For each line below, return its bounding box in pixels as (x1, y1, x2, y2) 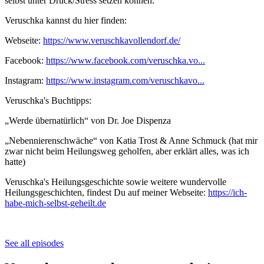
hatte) (5, 156, 32, 167)
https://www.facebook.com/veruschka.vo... (46, 55, 205, 65)
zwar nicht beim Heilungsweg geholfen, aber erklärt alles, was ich (5, 146, 249, 156)
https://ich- (208, 187, 247, 197)
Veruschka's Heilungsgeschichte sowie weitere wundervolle (5, 176, 226, 187)
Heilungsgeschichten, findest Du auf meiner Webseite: (5, 187, 208, 197)
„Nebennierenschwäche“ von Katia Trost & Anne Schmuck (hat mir (5, 135, 258, 146)
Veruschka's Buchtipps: (5, 95, 96, 105)
